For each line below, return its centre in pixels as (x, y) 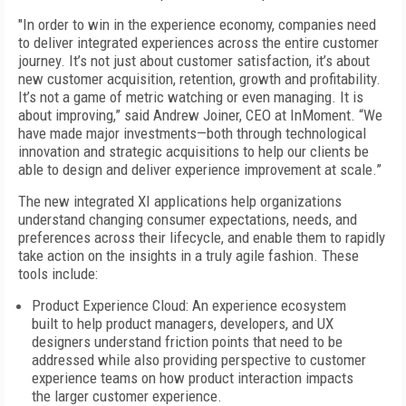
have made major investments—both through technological (192, 133)
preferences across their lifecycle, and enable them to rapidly (202, 237)
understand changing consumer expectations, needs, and (188, 219)
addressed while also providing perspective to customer (199, 360)
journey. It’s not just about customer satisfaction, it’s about (194, 61)
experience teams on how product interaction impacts (193, 378)
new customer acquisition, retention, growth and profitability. (199, 79)
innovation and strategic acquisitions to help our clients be (193, 151)
